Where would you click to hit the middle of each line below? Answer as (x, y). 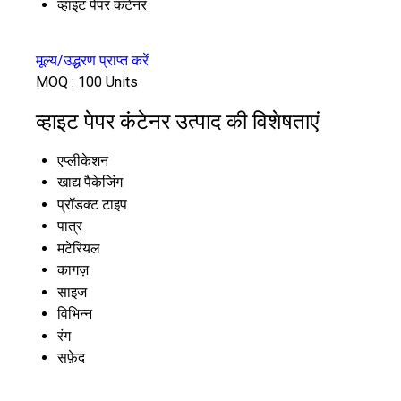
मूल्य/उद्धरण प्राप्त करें (92, 60)
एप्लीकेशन (83, 160)
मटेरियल (79, 248)
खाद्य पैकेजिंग (90, 182)
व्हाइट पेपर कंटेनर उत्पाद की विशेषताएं (177, 121)
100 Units (108, 82)
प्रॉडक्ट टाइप (92, 204)
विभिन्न (75, 313)
